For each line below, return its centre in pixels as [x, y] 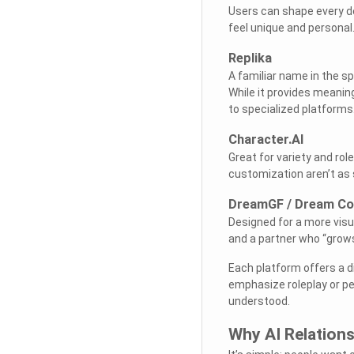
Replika [250, 58]
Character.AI [265, 139]
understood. [259, 301]
